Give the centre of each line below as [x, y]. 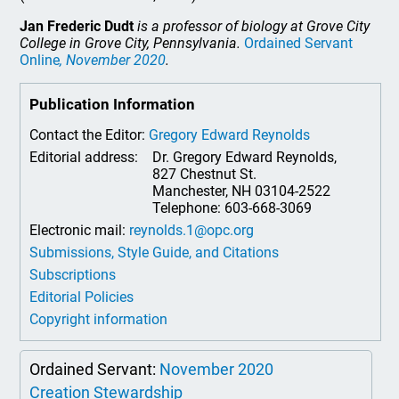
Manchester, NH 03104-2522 [242, 191]
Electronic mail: [80, 231]
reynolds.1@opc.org [192, 231]
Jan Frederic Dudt [77, 27]
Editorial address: [86, 158]
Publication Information [113, 105]
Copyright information [99, 320]
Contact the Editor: [90, 135]
